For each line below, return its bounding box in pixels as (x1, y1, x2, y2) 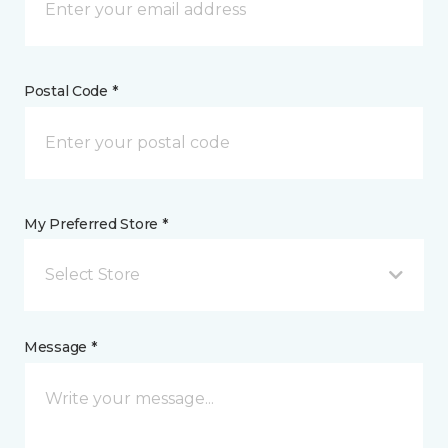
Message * (24, 337, 97, 356)
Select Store (45, 264, 141, 284)
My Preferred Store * (24, 214, 168, 233)
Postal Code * (24, 81, 118, 100)
